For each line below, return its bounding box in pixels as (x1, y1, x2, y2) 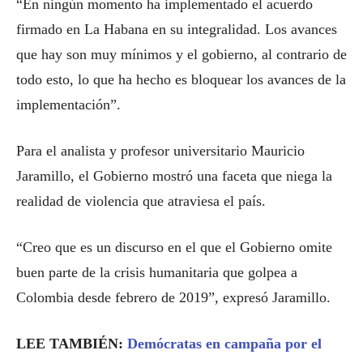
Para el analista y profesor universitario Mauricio (16, 143, 305, 159)
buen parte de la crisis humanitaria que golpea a (16, 264, 297, 280)
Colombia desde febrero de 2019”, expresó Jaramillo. (16, 289, 331, 305)
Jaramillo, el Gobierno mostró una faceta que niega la (16, 168, 332, 184)
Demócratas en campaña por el (127, 335, 322, 352)
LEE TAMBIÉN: (16, 335, 127, 352)
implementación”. (16, 96, 121, 113)
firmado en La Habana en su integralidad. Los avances (16, 21, 337, 37)
